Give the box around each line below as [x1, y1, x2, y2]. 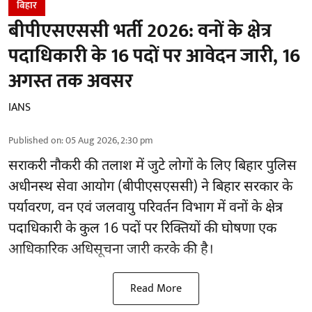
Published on [8, 132, 61, 148]
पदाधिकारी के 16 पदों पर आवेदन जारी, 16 [8, 39, 300, 72]
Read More [130, 279, 182, 298]
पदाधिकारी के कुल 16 [8, 219, 122, 238]
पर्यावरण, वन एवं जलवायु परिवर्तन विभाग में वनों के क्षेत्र [8, 198, 283, 217]
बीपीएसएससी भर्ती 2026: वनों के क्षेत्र [8, 14, 272, 47]
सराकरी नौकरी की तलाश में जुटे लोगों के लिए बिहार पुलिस [8, 157, 297, 175]
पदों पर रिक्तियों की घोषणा [122, 219, 258, 238]
